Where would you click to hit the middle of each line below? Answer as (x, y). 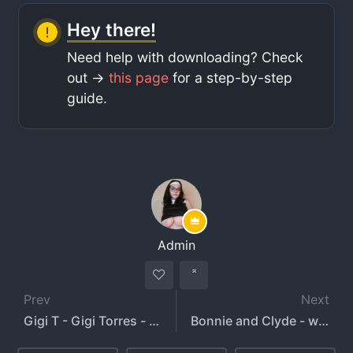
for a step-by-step (231, 77)
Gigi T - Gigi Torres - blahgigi (154, 320)
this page (139, 77)
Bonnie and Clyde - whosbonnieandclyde (323, 320)
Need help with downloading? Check (186, 57)
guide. (87, 98)
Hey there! (112, 29)
